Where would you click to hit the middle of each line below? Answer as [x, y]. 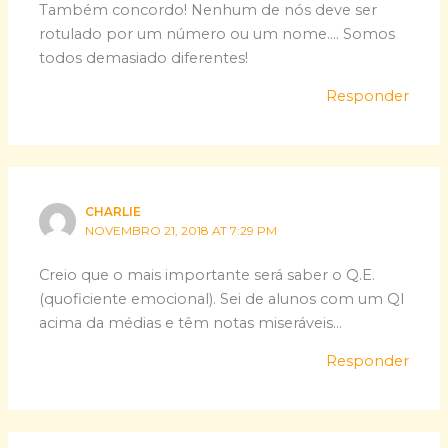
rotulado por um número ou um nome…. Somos [217, 33]
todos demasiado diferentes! [144, 57]
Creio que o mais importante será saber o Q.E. [207, 274]
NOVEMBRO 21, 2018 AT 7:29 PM [181, 231]
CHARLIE [113, 212]
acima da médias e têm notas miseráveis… [191, 322]
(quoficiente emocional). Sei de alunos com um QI [222, 298]
